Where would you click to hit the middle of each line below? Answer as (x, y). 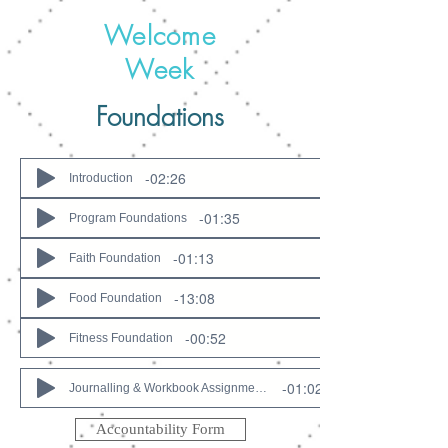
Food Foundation (115, 298)
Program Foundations (128, 218)
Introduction (101, 178)
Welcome (160, 36)
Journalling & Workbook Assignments (261, 388)
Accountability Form (160, 429)
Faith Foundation (115, 258)
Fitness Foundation (121, 338)
